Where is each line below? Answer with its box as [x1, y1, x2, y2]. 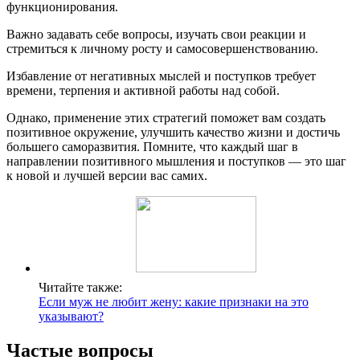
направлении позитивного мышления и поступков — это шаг [6, 153, 346, 168]
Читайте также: [39, 280, 122, 294]
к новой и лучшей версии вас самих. [6, 168, 207, 182]
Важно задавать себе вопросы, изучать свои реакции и [6, 27, 306, 41]
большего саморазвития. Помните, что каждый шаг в [6, 139, 298, 153]
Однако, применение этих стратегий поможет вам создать [6, 110, 325, 125]
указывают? [39, 309, 104, 323]
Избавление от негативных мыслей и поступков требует [6, 68, 316, 83]
